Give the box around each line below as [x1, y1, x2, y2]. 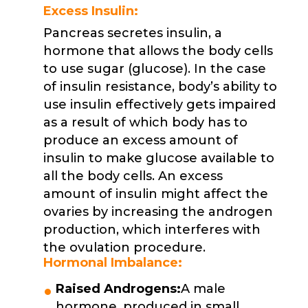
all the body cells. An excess [43, 168, 223, 184]
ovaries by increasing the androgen [43, 204, 273, 219]
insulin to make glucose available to [43, 151, 274, 166]
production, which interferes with [43, 222, 261, 237]
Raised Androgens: [55, 281, 181, 296]
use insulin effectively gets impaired [43, 97, 276, 112]
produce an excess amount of [43, 133, 238, 148]
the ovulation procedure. [43, 240, 206, 255]
